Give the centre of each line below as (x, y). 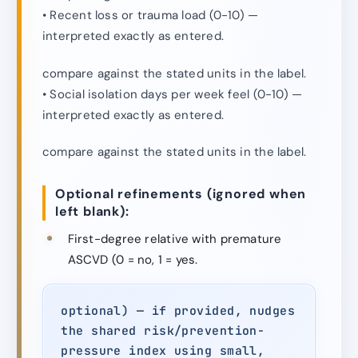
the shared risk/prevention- (163, 331)
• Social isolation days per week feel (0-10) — (173, 94)
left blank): (92, 212)
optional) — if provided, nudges (178, 311)
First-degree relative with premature (175, 239)
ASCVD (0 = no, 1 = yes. (133, 259)
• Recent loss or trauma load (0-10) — (151, 16)
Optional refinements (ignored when (181, 194)
